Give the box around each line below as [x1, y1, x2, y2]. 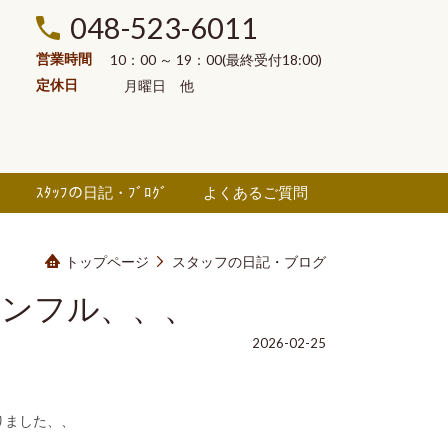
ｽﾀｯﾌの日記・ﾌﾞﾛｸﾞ [35, 183, 168, 202]
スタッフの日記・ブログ [172, 252, 326, 270]
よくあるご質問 [203, 183, 309, 202]
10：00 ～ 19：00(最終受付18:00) [110, 51, 325, 69]
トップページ [65, 252, 149, 270]
